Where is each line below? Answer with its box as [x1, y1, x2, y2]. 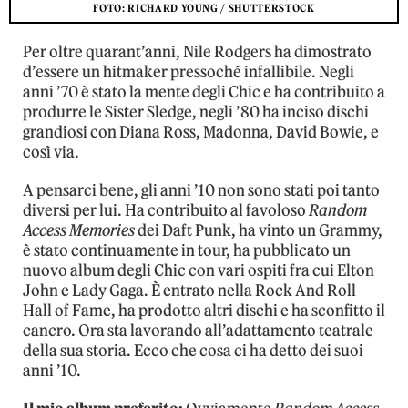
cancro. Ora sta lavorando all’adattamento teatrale [23, 321, 373, 342]
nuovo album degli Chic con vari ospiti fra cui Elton [23, 260, 374, 281]
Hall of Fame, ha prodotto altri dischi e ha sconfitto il [23, 301, 385, 321]
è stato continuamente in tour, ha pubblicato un [23, 240, 351, 261]
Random [309, 200, 367, 221]
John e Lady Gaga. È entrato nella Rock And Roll [23, 280, 356, 301]
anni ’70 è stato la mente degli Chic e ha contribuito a [23, 82, 385, 103]
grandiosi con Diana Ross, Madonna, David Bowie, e [23, 122, 379, 143]
